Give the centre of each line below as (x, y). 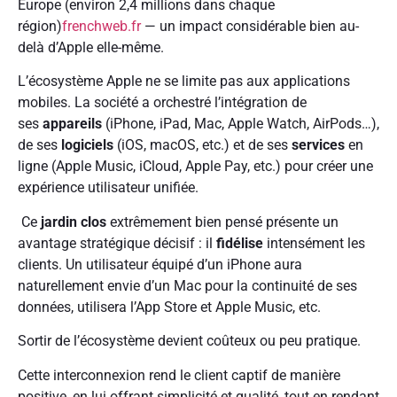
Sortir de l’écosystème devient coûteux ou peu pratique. (191, 341)
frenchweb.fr (101, 27)
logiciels (87, 145)
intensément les (314, 243)
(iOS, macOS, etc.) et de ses (202, 145)
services (318, 145)
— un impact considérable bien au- (250, 27)
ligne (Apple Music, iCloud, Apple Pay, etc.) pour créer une (195, 167)
